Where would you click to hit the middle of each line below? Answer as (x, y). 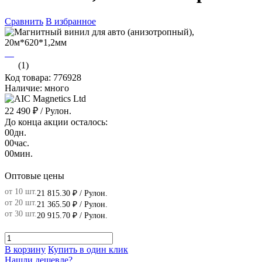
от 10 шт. (21, 191)
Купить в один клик (88, 249)
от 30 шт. (21, 213)
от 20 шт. (21, 202)
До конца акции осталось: (56, 122)
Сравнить (24, 21)
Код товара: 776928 (43, 77)
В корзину (25, 249)
